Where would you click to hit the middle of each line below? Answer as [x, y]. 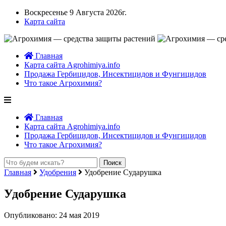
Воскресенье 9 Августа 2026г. [75, 12]
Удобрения [58, 172]
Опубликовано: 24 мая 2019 [52, 215]
